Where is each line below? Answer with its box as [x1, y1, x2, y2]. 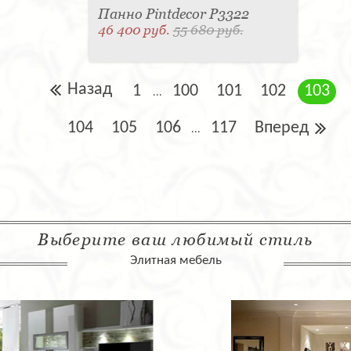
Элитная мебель [129, 254, 222, 268]
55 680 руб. [172, 22, 244, 38]
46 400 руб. [97, 22, 173, 38]
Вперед [254, 119, 309, 138]
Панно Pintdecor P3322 [97, 5, 249, 23]
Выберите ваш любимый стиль [38, 230, 313, 250]
